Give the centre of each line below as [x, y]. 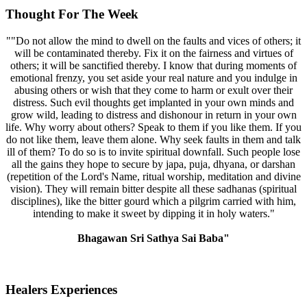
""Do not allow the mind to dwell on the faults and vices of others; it [153, 40]
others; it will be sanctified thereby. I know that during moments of [153, 65]
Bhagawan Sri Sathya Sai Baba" [153, 238]
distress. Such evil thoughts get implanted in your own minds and [153, 102]
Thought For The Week [72, 14]
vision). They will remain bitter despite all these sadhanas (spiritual [153, 188]
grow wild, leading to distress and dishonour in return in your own [153, 114]
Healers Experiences [61, 289]
